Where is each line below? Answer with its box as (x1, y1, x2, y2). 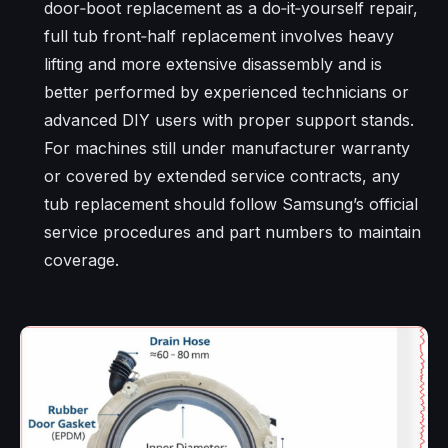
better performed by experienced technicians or (44, 82, 409, 103)
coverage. (44, 250, 119, 271)
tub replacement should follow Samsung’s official (44, 194, 418, 215)
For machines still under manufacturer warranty (44, 138, 410, 159)
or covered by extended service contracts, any (44, 166, 400, 187)
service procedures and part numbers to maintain (44, 222, 421, 243)
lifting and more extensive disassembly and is (44, 54, 382, 75)
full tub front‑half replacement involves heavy (44, 26, 394, 47)
